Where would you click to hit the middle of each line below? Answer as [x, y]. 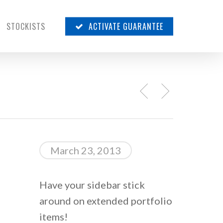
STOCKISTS [26, 26]
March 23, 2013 [86, 150]
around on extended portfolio [106, 201]
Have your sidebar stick [92, 185]
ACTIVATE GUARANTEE [126, 26]
